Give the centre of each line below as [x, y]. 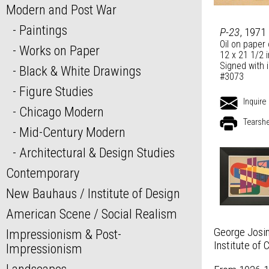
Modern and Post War [61, 10]
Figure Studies [56, 92]
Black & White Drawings [80, 71]
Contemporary [43, 173]
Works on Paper [59, 51]
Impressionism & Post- [64, 234]
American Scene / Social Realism [92, 214]
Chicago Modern [61, 112]
